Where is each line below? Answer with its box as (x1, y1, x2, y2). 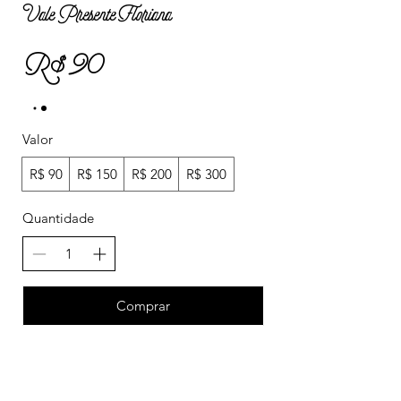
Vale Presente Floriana (22, 4, 172, 27)
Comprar (116, 296, 170, 314)
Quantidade (22, 209, 94, 226)
